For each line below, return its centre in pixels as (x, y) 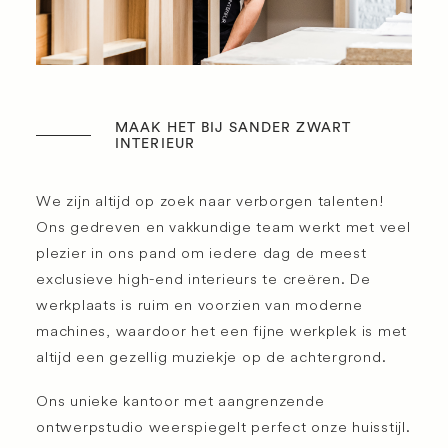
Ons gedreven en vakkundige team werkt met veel (223, 226)
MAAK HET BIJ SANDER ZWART (233, 127)
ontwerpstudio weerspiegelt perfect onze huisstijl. (223, 426)
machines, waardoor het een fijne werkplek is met (221, 330)
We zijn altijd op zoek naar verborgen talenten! (210, 200)
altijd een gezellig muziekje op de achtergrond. (211, 356)
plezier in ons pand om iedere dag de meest (201, 252)
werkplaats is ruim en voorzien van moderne (199, 304)
